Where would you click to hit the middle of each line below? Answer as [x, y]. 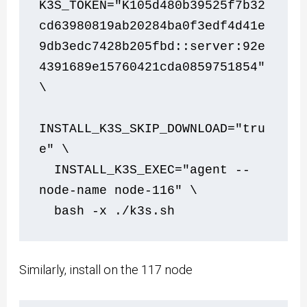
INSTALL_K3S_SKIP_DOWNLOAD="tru [152, 128]
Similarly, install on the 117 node [106, 270]
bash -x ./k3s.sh [130, 211]
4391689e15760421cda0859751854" [152, 67]
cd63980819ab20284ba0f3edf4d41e [152, 26]
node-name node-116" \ [119, 190]
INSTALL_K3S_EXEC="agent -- [47, 170]
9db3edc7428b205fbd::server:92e [152, 46]
